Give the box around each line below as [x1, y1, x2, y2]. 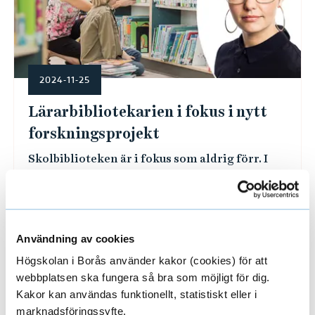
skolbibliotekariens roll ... [27, 202, 172, 216]
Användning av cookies [16, 232, 135, 245]
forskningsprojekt [27, 125, 160, 142]
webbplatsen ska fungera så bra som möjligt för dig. [16, 271, 270, 284]
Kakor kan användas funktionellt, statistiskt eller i [16, 288, 257, 301]
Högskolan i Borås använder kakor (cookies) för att [16, 255, 267, 267]
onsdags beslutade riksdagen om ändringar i [27, 169, 276, 182]
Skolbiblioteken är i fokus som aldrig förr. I [27, 152, 268, 165]
